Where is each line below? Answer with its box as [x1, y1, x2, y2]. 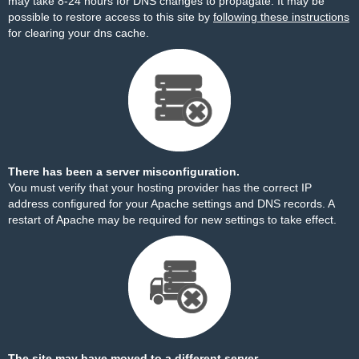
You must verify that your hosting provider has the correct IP [8, 181, 312, 194]
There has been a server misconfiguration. [8, 165, 240, 178]
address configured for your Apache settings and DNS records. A [8, 197, 334, 210]
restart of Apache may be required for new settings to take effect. [8, 213, 337, 226]
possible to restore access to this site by [8, 10, 213, 23]
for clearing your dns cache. [8, 26, 149, 39]
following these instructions [213, 10, 349, 23]
